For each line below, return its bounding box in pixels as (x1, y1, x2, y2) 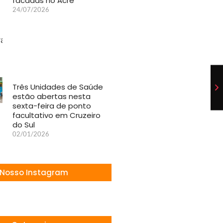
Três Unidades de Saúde (12, 82, 104, 93)
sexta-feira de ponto (12, 101, 92, 111)
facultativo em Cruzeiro (12, 110, 101, 121)
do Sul (12, 119, 35, 130)
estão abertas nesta (12, 91, 91, 102)
